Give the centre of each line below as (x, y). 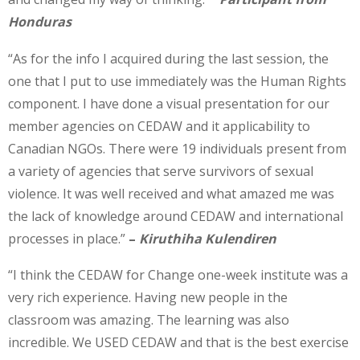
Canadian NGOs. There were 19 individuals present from (177, 148)
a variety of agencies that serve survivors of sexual (161, 171)
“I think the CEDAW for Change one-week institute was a (178, 275)
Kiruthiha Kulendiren (206, 238)
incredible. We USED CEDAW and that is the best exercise (178, 343)
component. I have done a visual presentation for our (169, 103)
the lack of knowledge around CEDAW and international (176, 216)
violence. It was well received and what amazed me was (171, 193)
